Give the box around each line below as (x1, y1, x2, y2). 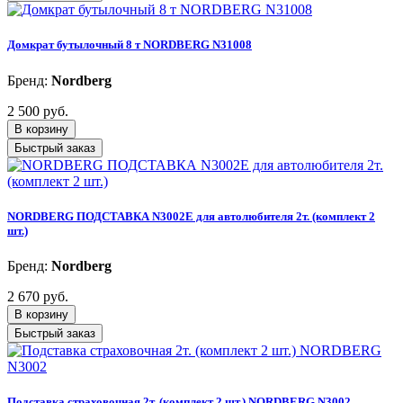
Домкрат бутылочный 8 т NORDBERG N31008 (7, 38, 252, 52)
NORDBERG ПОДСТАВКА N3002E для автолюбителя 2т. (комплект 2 (7, 209, 375, 223)
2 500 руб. (7, 103, 68, 119)
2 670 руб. (7, 288, 68, 304)
